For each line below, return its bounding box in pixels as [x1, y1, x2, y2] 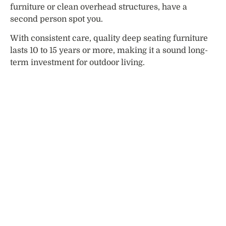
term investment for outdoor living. [10, 58, 145, 68]
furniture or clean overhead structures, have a [10, 2, 187, 12]
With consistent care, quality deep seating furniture [10, 34, 208, 43]
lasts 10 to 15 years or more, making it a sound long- [10, 46, 208, 55]
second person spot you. [10, 14, 103, 24]
